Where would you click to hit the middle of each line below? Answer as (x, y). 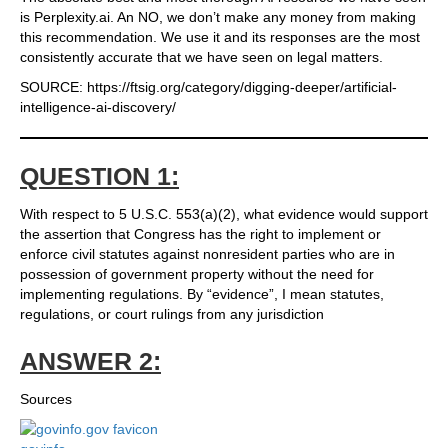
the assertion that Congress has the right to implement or (200, 234)
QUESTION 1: (99, 176)
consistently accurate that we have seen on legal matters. (201, 57)
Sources (46, 399)
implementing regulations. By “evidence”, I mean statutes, (202, 294)
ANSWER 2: (90, 361)
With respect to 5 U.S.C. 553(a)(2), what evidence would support (224, 214)
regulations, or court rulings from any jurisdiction (172, 314)
